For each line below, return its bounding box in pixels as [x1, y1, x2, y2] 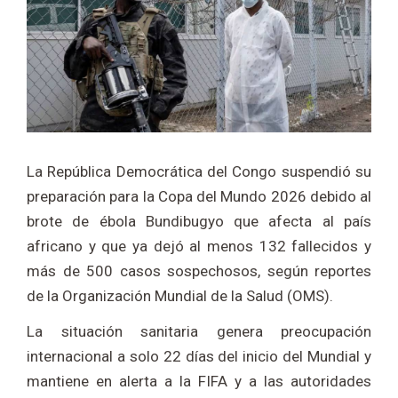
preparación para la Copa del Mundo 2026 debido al [27, 187, 371, 206]
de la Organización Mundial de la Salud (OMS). [27, 287, 333, 306]
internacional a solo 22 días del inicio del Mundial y [27, 347, 371, 366]
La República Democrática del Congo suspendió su [27, 163, 371, 181]
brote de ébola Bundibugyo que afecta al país [27, 212, 371, 231]
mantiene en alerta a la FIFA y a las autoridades [27, 372, 371, 391]
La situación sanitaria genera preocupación [27, 322, 371, 341]
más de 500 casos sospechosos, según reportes [27, 262, 371, 281]
